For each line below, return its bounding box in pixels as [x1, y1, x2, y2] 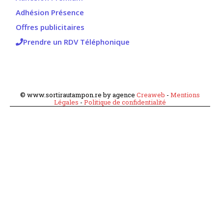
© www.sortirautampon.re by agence [20, 90, 137, 100]
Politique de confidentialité [84, 98, 166, 107]
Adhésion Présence [16, 7, 84, 18]
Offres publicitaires [16, 22, 84, 32]
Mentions [170, 90, 200, 100]
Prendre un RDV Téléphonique [23, 37, 130, 47]
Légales [54, 98, 79, 107]
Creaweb [137, 90, 165, 100]
